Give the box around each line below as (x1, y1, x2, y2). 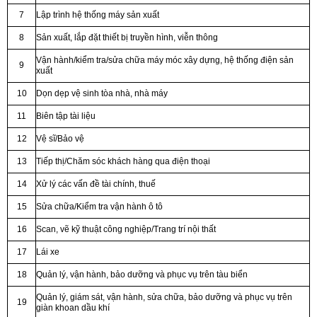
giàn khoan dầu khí (36, 302, 110, 313)
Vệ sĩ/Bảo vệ (36, 133, 84, 144)
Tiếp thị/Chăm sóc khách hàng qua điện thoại (36, 156, 210, 166)
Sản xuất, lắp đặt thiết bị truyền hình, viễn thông (36, 32, 218, 42)
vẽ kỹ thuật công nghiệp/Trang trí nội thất (60, 224, 216, 234)
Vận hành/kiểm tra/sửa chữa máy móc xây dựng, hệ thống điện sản (36, 54, 294, 65)
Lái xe (36, 246, 59, 257)
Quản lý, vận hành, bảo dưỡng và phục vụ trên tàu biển (36, 269, 248, 279)
